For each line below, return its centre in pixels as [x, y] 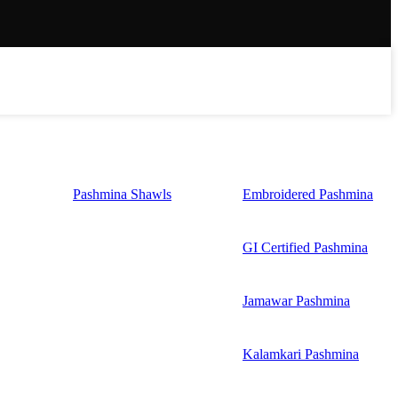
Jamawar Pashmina [296, 300]
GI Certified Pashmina [305, 247]
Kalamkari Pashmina [301, 354]
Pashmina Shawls [122, 194]
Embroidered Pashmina [308, 194]
